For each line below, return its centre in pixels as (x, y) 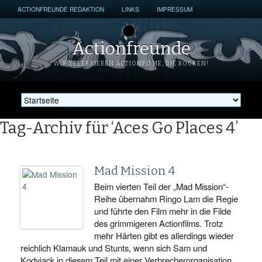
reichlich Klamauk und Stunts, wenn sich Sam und (114, 248)
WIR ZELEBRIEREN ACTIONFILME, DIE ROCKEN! (131, 64)
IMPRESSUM (175, 9)
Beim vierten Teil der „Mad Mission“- (161, 186)
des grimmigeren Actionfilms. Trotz (158, 223)
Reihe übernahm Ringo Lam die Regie (166, 199)
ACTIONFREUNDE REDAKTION (61, 9)
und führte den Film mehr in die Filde (163, 211)
